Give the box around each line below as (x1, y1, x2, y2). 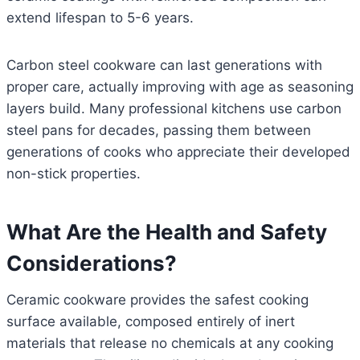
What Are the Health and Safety (6, 219, 327, 245)
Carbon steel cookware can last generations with (6, 57, 322, 74)
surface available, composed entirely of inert (6, 313, 295, 330)
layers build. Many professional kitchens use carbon (6, 100, 342, 117)
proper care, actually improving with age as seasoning (6, 79, 354, 96)
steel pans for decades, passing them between (6, 122, 311, 139)
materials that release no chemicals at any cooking (6, 335, 333, 352)
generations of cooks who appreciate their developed (6, 144, 350, 161)
